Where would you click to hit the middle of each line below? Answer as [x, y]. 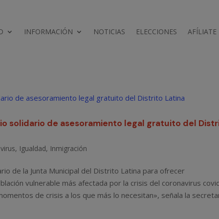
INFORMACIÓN [49, 31]
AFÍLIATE [202, 31]
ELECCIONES [157, 31]
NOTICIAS [109, 31]
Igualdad [33, 148]
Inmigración [69, 148]
